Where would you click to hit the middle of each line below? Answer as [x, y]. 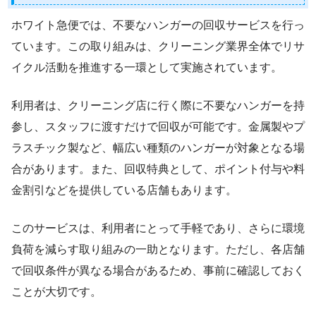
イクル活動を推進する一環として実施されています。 [147, 67]
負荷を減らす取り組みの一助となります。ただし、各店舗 [158, 249]
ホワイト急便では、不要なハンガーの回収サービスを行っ [158, 25]
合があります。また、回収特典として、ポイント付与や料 [158, 169]
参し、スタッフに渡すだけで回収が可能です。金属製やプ [158, 126]
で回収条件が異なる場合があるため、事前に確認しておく [158, 270]
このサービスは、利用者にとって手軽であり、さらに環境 [158, 228]
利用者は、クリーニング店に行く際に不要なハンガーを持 [158, 105]
